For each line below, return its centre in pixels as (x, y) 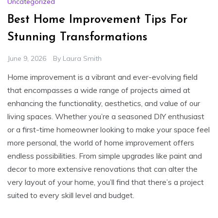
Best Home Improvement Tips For (97, 20)
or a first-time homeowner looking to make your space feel (109, 129)
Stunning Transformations (77, 37)
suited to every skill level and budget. (71, 195)
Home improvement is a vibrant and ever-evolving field (102, 77)
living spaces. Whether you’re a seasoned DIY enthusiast (106, 116)
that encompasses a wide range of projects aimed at (99, 90)
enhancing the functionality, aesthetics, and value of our (104, 103)
